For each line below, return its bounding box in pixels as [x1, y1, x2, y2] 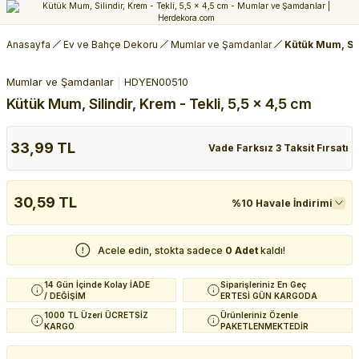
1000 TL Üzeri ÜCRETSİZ [44, 310, 148, 320]
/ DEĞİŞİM [44, 291, 86, 301]
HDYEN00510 [124, 76, 188, 88]
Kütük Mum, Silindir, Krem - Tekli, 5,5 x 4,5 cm [6, 95, 312, 112]
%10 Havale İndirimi [232, 196, 333, 209]
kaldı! [260, 244, 285, 256]
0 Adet [224, 244, 260, 256]
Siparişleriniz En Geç [220, 280, 306, 289]
